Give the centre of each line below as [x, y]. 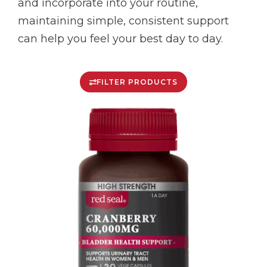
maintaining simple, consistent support [123, 21]
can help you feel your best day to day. [120, 39]
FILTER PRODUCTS [137, 82]
